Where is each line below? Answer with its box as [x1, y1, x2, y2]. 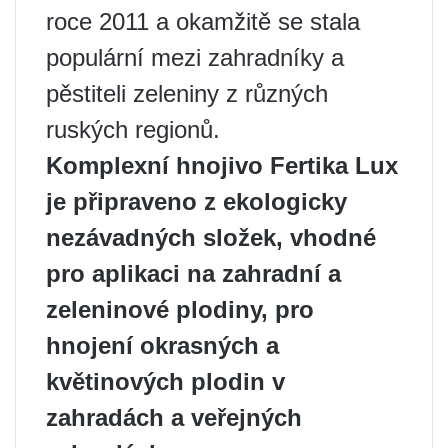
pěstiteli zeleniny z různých [46, 80, 328, 107]
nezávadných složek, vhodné [46, 224, 376, 251]
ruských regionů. [46, 116, 220, 143]
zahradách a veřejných [46, 404, 302, 431]
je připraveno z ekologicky [46, 188, 347, 215]
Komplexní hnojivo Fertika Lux [46, 152, 398, 179]
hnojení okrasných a [46, 332, 279, 359]
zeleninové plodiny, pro [46, 296, 314, 323]
